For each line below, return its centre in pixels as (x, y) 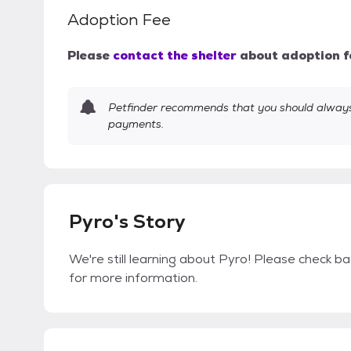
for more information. (133, 278)
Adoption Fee (119, 20)
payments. (136, 124)
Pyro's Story (127, 222)
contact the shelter (175, 56)
